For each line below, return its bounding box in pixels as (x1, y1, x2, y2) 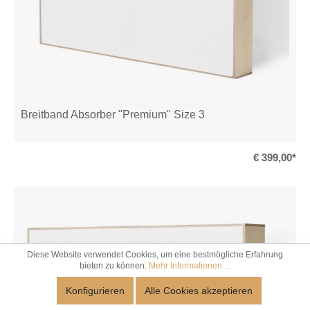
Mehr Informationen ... (149, 261, 230, 271)
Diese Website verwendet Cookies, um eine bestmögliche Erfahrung (27, 250, 283, 259)
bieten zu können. (80, 261, 149, 271)
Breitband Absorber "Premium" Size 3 (21, 109, 205, 121)
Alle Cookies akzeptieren (145, 285, 253, 296)
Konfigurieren (66, 285, 125, 296)
